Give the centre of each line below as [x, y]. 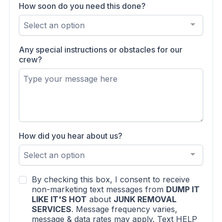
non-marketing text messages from [99, 189]
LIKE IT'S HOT [59, 199]
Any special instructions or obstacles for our [101, 50]
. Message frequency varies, [124, 209]
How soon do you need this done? [82, 6]
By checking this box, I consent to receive [111, 179]
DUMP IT [183, 189]
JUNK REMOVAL [145, 199]
